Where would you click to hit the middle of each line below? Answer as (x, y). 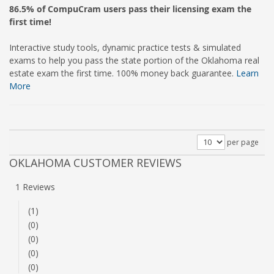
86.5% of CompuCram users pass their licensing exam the (130, 9)
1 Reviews (35, 187)
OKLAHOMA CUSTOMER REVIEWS (95, 163)
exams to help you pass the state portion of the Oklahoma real (134, 60)
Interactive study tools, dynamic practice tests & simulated (125, 47)
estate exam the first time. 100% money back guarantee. (123, 73)
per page (243, 142)
